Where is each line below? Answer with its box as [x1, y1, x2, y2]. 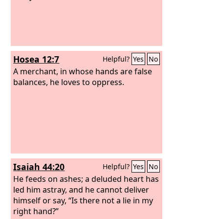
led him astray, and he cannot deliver [13, 184, 150, 195]
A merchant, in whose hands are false [13, 66, 153, 77]
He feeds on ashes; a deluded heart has [13, 173, 159, 184]
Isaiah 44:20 [13, 161, 65, 173]
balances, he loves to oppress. [13, 76, 125, 88]
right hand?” [13, 205, 59, 217]
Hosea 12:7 [13, 53, 60, 65]
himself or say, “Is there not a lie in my [13, 195, 153, 206]
